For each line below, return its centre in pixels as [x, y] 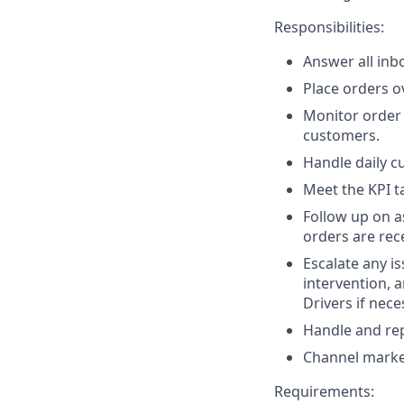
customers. [341, 135]
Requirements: [324, 391]
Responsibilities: [329, 27]
